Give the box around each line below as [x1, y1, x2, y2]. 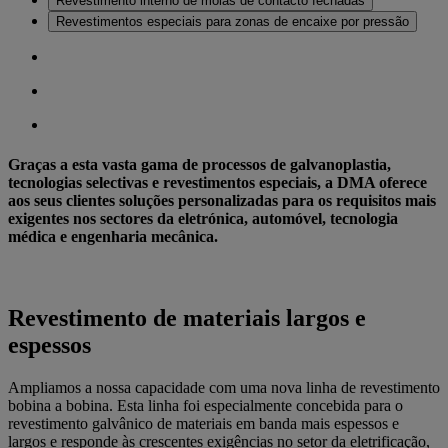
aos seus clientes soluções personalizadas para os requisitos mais [8, 191, 436, 209]
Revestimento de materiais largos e [8, 304, 366, 331]
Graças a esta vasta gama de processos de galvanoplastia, [8, 155, 391, 173]
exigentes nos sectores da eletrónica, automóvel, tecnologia [8, 209, 398, 227]
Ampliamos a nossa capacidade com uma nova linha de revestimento [8, 378, 440, 396]
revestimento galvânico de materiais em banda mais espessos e [8, 414, 399, 432]
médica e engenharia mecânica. [8, 227, 218, 245]
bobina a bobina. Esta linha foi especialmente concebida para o [8, 396, 403, 414]
